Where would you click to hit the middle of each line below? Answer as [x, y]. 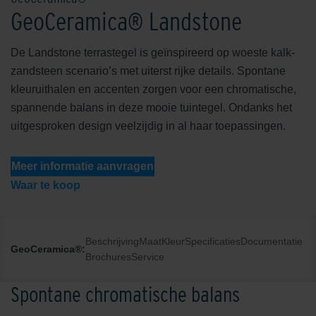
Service [148, 257]
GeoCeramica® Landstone [126, 22]
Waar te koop [45, 186]
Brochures [108, 257]
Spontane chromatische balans [125, 295]
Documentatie [272, 242]
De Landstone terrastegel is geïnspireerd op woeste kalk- [153, 53]
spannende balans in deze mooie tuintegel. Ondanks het [151, 108]
